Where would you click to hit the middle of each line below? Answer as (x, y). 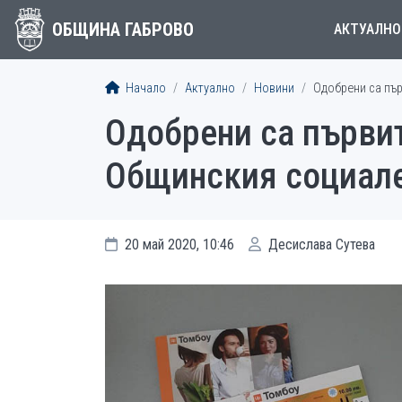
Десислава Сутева (320, 245)
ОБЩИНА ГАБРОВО (122, 30)
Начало (144, 88)
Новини (274, 88)
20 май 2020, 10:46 (178, 245)
